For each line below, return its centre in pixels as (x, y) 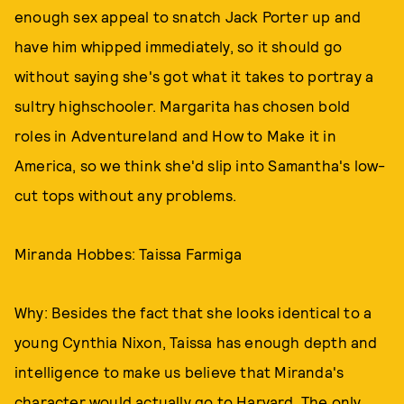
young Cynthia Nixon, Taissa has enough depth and (196, 342)
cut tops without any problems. (125, 195)
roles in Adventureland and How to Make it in (175, 135)
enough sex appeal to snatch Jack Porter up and (188, 16)
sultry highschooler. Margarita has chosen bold (183, 106)
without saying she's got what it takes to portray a (194, 76)
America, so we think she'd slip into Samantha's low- (200, 165)
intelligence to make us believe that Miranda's (179, 372)
